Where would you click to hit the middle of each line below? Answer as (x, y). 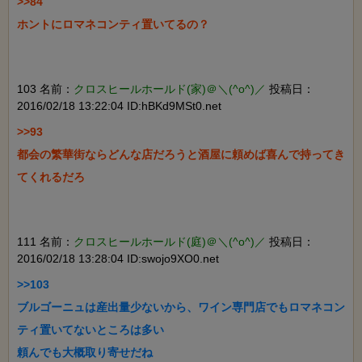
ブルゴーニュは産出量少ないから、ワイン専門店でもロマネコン (181, 307)
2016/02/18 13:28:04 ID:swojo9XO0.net (118, 258)
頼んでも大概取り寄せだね (85, 352)
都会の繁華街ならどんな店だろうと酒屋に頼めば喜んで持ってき (181, 154)
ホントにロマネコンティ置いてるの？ (113, 24)
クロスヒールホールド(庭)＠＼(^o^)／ (170, 241)
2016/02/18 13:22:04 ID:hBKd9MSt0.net (119, 105)
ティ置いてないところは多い (90, 329)
